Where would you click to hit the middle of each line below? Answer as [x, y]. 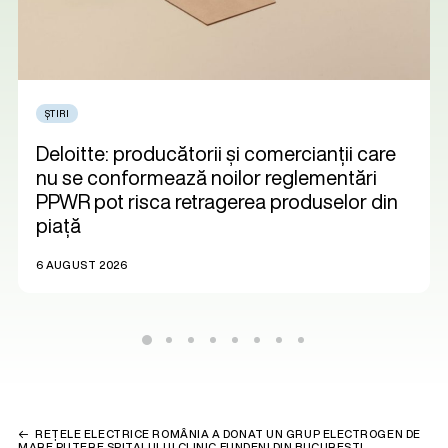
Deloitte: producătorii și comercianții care [216, 153]
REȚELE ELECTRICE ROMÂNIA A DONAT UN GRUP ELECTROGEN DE [228, 434]
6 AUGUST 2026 [82, 265]
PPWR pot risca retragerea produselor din [217, 201]
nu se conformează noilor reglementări [206, 177]
